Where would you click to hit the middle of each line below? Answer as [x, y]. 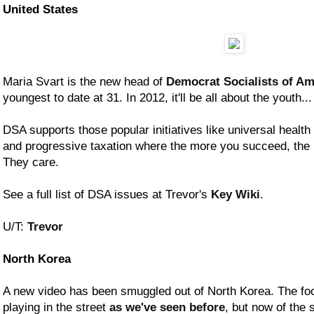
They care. [31, 162]
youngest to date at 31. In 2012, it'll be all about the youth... [157, 97]
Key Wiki [235, 194]
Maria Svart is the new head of [84, 81]
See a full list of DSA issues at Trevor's [107, 194]
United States [40, 9]
